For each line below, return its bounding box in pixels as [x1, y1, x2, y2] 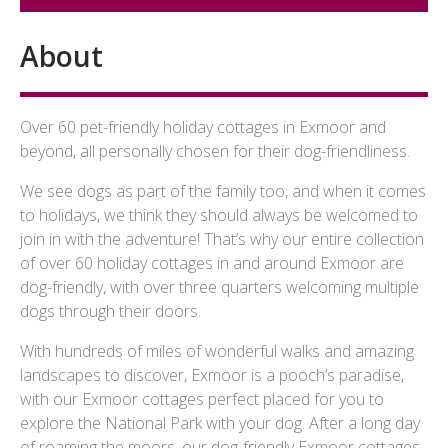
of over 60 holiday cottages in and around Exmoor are [20, 252, 404, 274]
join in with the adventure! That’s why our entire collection [20, 228, 424, 250]
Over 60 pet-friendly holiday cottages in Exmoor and [20, 116, 386, 138]
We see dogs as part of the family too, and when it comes [20, 180, 426, 202]
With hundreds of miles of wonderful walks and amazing [20, 340, 414, 362]
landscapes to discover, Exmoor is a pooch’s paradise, [20, 364, 404, 386]
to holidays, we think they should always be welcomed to [20, 204, 418, 226]
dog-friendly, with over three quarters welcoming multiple [20, 276, 419, 298]
